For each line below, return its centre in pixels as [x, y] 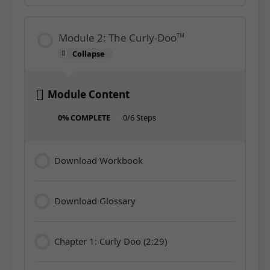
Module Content [88, 95]
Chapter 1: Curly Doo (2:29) [111, 241]
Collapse [89, 53]
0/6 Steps [139, 118]
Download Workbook [99, 161]
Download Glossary [95, 201]
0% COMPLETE [84, 118]
